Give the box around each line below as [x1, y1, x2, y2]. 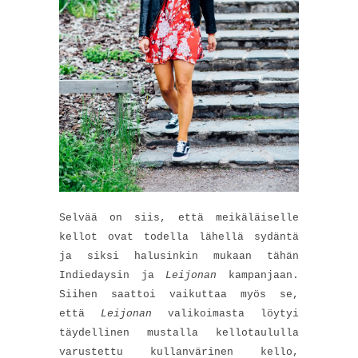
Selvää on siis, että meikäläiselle [59, 212, 299, 225]
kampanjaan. [217, 269, 300, 282]
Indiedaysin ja [59, 269, 166, 282]
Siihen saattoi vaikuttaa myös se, [59, 288, 299, 301]
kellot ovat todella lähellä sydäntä [59, 231, 299, 244]
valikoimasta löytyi [152, 308, 299, 320]
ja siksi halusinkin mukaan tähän [59, 250, 299, 263]
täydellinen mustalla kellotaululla [59, 327, 299, 340]
